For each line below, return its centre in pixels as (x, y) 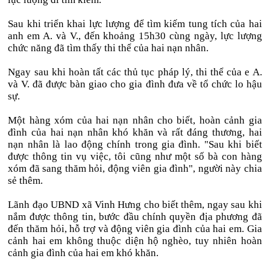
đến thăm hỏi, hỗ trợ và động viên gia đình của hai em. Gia (135, 229)
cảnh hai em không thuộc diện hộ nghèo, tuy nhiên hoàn (135, 241)
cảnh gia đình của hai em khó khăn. (83, 253)
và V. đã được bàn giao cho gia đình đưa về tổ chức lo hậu (135, 84)
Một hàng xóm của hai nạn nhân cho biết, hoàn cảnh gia (135, 120)
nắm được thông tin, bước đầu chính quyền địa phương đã (135, 217)
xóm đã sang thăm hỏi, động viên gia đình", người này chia (135, 168)
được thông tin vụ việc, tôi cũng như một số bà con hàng (135, 156)
